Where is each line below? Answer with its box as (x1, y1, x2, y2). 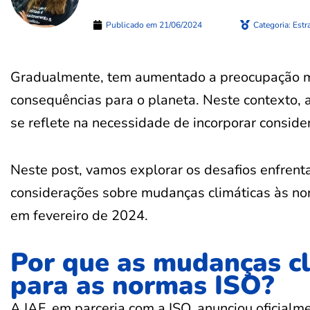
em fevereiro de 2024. (10, 206, 148, 225)
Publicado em (106, 19, 157, 30)
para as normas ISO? (10, 267, 274, 303)
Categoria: (253, 19, 291, 30)
